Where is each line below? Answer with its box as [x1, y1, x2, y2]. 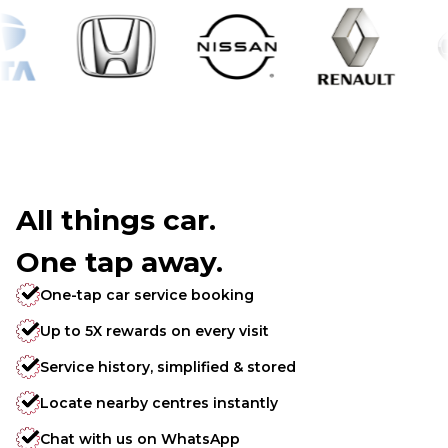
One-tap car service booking [40, 286, 254, 305]
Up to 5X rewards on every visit [40, 322, 269, 341]
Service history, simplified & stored [40, 358, 296, 377]
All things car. [16, 203, 216, 238]
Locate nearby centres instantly [40, 394, 278, 413]
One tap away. [16, 245, 223, 280]
